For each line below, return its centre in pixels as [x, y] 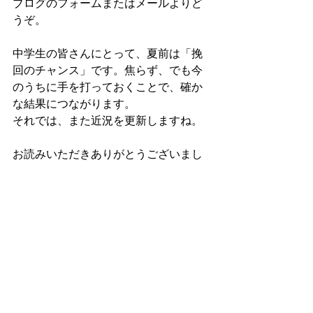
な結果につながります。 [74, 105]
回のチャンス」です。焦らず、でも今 [108, 71]
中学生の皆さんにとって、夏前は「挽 [108, 54]
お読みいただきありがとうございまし [108, 155]
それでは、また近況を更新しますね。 [108, 122]
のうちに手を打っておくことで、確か [108, 88]
